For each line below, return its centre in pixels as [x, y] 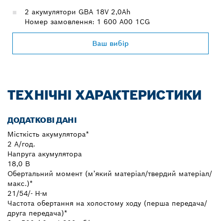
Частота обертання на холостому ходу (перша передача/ [107, 203]
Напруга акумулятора [45, 154]
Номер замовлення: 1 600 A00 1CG [87, 21]
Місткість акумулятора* [48, 134]
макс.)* [20, 183]
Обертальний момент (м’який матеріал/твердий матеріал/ [110, 173]
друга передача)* [37, 213]
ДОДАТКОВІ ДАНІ [42, 120]
